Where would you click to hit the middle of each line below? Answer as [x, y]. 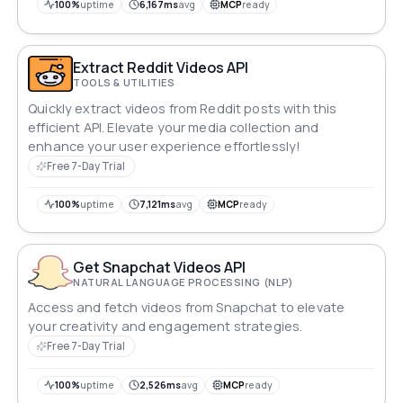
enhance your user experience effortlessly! [165, 146]
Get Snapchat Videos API [160, 267]
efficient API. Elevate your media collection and [174, 127]
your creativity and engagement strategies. [166, 327]
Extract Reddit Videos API [161, 68]
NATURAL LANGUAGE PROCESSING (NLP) [184, 282]
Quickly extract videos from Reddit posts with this [183, 108]
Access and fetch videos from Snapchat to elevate [187, 308]
